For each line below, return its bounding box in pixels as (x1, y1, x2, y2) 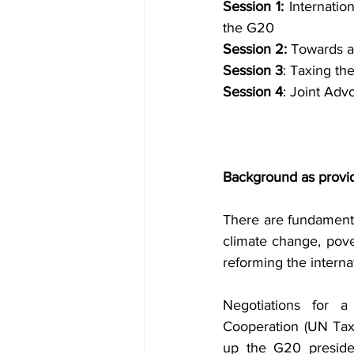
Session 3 (223, 62, 283, 78)
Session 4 (223, 83, 283, 100)
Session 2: (223, 40, 287, 57)
